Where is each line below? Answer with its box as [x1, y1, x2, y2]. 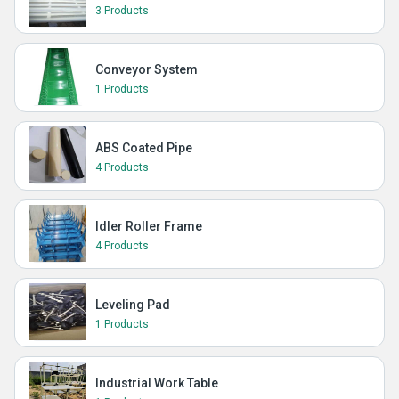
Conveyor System [95, 62, 198, 77]
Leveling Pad [95, 297, 170, 312]
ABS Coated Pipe [95, 141, 192, 155]
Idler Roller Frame [95, 219, 202, 233]
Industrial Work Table [95, 376, 218, 390]
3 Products [95, 4, 149, 17]
